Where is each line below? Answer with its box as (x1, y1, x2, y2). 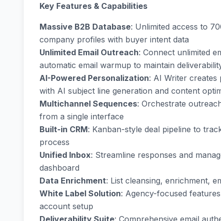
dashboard (39, 163, 79, 173)
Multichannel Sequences (39, 99, 137, 109)
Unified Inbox (39, 150, 91, 160)
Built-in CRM (39, 124, 88, 135)
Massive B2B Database (39, 22, 131, 32)
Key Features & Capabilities (39, 1, 147, 11)
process (39, 137, 70, 147)
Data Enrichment (39, 176, 106, 186)
